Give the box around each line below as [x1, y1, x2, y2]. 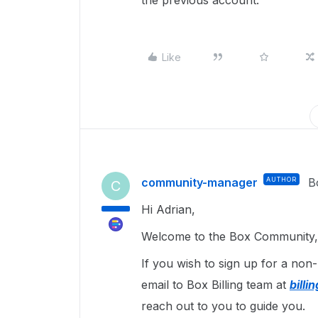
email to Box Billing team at [141, 278, 290, 292]
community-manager [141, 175, 258, 190]
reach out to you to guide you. [141, 299, 305, 313]
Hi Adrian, [141, 202, 199, 216]
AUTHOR [266, 175, 297, 183]
